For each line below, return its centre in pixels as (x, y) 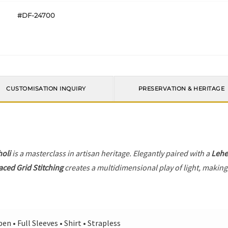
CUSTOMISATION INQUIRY (46, 89)
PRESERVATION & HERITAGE (181, 89)
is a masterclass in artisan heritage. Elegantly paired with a (111, 153)
